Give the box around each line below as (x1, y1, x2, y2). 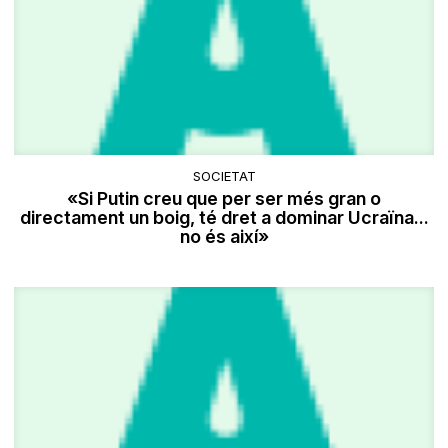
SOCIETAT (192, 168, 256, 185)
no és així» (179, 226, 269, 248)
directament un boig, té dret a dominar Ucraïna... (19, 207, 429, 229)
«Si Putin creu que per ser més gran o (67, 188, 381, 210)
